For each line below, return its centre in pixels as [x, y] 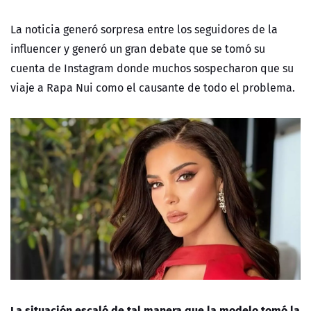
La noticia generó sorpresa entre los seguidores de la [144, 30]
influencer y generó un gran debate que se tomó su [138, 49]
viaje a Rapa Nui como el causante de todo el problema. [154, 88]
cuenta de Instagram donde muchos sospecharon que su [152, 68]
